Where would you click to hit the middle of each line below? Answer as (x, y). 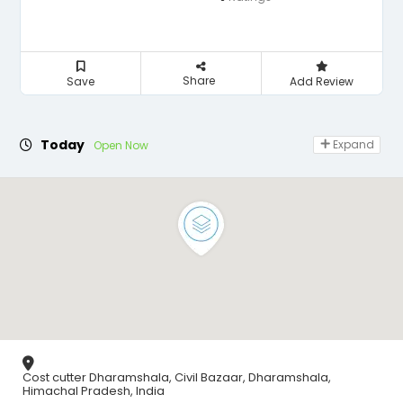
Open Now (121, 146)
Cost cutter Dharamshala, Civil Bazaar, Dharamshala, (177, 377)
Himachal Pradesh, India (94, 390)
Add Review (322, 82)
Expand (352, 145)
